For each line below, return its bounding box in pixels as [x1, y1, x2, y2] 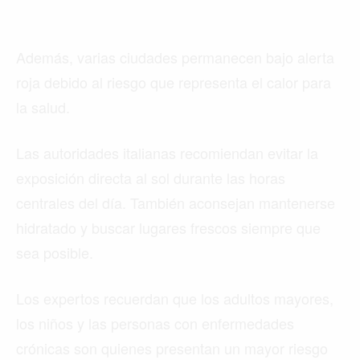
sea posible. [16, 241, 93, 263]
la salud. [16, 96, 70, 117]
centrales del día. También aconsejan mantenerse [16, 191, 335, 213]
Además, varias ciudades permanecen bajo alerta [16, 46, 334, 67]
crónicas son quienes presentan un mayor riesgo [16, 337, 328, 358]
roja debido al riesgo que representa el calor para [16, 71, 331, 92]
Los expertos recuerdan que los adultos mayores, [16, 287, 333, 309]
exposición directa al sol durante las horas [16, 166, 285, 188]
